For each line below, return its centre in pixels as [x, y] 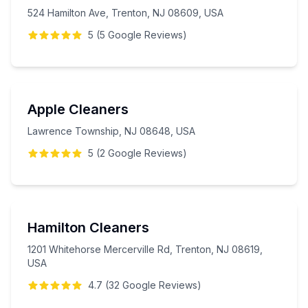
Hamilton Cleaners [88, 228]
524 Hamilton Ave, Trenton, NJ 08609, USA [125, 13]
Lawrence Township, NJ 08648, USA [111, 131]
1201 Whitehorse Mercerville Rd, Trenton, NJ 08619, [145, 249]
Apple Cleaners [78, 109]
